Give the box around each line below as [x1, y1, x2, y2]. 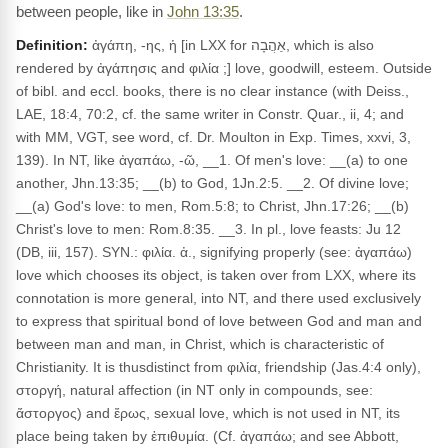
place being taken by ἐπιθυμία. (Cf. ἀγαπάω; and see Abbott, [16, 428, 399, 444]
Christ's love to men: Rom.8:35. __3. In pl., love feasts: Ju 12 [16, 221, 401, 237]
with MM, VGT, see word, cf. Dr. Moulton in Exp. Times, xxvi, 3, [16, 129, 411, 145]
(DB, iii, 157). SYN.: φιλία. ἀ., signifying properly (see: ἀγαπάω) [16, 244, 412, 260]
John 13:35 [167, 3, 239, 20]
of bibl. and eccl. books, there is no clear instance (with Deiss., [16, 83, 409, 99]
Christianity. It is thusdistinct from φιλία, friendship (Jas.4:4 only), [16, 359, 421, 375]
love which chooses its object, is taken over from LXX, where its [16, 267, 416, 283]
